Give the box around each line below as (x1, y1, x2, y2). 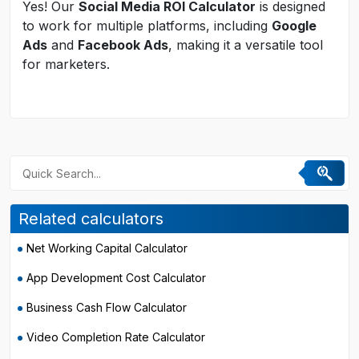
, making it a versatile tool (168, 37, 323, 53)
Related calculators (18, 209, 163, 228)
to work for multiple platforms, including (22, 18, 272, 34)
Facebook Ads (78, 37, 168, 53)
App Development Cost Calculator (26, 271, 206, 284)
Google (272, 18, 317, 34)
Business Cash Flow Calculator (26, 301, 187, 314)
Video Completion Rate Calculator (26, 330, 205, 344)
